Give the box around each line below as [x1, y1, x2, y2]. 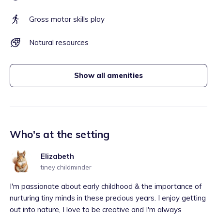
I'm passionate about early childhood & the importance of [10, 182, 202, 191]
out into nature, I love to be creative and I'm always [10, 205, 182, 214]
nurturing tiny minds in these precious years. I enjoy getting [10, 193, 206, 202]
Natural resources [29, 38, 89, 47]
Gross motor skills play [29, 15, 105, 24]
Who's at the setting [10, 128, 109, 140]
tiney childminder [41, 163, 92, 171]
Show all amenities [74, 71, 143, 80]
